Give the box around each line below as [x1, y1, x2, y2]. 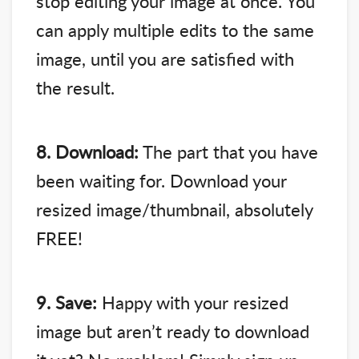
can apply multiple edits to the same [36, 18, 314, 42]
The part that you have [139, 139, 318, 164]
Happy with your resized [97, 290, 288, 315]
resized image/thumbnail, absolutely [36, 197, 313, 222]
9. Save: [36, 290, 97, 315]
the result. [36, 75, 115, 100]
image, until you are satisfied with [36, 46, 294, 71]
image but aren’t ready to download [36, 319, 309, 344]
